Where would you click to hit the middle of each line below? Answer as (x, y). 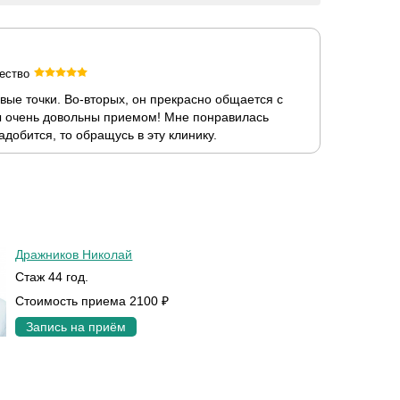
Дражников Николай (74, 254)
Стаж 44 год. (52, 277)
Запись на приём (76, 327)
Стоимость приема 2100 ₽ (92, 301)
